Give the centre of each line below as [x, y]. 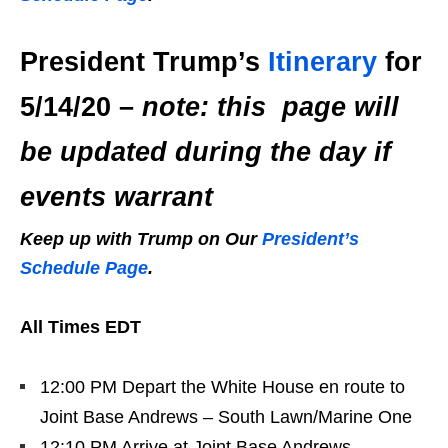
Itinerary [322, 62]
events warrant [116, 197]
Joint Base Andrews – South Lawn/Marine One [226, 417]
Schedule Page [84, 268]
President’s [310, 239]
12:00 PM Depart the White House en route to [222, 387]
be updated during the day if [205, 152]
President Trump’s [144, 62]
